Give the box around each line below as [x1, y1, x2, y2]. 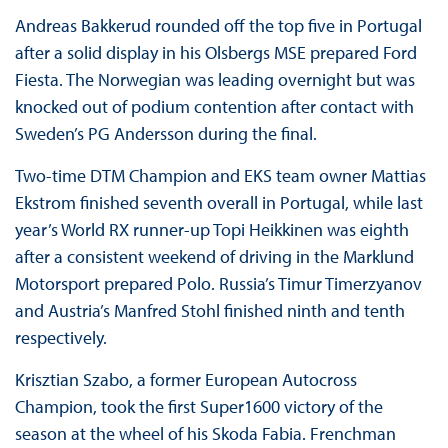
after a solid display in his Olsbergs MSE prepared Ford [14, 41, 417, 65]
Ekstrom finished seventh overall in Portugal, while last [14, 191, 423, 215]
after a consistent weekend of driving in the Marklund [14, 245, 414, 269]
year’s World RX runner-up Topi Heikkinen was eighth [14, 218, 409, 242]
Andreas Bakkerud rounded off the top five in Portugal [14, 14, 422, 38]
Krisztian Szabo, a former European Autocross [14, 368, 357, 392]
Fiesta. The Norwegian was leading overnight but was [14, 68, 415, 92]
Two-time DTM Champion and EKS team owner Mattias [14, 164, 426, 188]
